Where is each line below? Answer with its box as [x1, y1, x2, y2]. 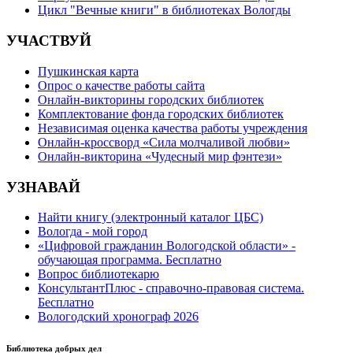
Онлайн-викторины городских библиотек [38, 92, 264, 106]
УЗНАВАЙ [6, 178, 80, 195]
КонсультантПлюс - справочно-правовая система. [38, 281, 304, 295]
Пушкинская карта [38, 64, 139, 78]
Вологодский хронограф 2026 [38, 310, 199, 324]
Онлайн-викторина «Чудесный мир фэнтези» [38, 149, 282, 163]
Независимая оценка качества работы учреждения [38, 121, 307, 135]
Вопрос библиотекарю [38, 267, 159, 281]
